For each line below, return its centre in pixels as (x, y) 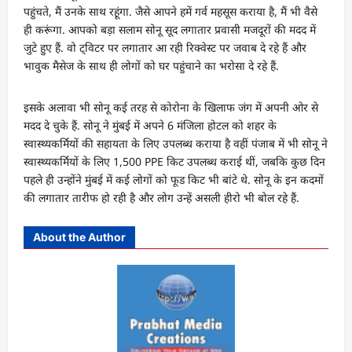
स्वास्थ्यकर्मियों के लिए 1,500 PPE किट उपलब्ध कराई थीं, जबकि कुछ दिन (174, 161)
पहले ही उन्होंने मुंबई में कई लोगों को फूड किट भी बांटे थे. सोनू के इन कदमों (174, 179)
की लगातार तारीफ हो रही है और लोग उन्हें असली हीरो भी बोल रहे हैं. (161, 197)
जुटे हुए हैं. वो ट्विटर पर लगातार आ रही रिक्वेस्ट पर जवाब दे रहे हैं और (165, 47)
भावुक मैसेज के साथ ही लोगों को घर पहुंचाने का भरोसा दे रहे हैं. (151, 65)
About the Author (79, 236)
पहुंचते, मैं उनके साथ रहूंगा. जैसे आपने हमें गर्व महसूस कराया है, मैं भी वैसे (170, 11)
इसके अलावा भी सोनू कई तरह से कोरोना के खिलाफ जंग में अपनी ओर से (171, 107)
